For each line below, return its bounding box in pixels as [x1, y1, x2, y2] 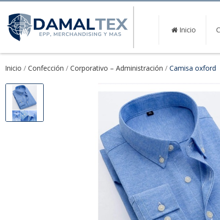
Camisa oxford [169, 63, 216, 73]
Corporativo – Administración [70, 63, 163, 73]
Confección [28, 63, 64, 73]
